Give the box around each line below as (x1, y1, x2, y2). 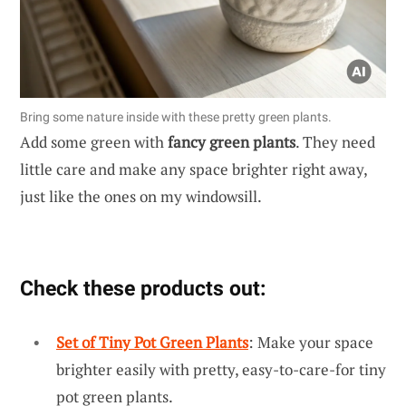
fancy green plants (168, 130, 295, 152)
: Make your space (248, 331, 373, 353)
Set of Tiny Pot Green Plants (56, 331, 248, 353)
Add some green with (20, 130, 168, 152)
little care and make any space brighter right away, (20, 158, 367, 179)
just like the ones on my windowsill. (20, 185, 262, 207)
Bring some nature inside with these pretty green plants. (20, 109, 332, 124)
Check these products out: (20, 275, 266, 301)
